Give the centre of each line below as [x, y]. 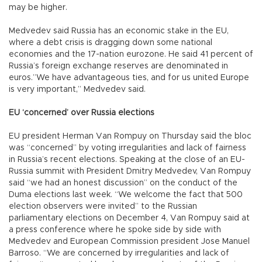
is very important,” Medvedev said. [77, 89]
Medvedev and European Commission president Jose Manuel [129, 241]
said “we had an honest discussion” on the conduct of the [123, 183]
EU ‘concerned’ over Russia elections [82, 113]
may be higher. [38, 7]
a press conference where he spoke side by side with [115, 230]
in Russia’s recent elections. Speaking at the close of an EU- [127, 159]
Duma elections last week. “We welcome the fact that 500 [126, 194]
